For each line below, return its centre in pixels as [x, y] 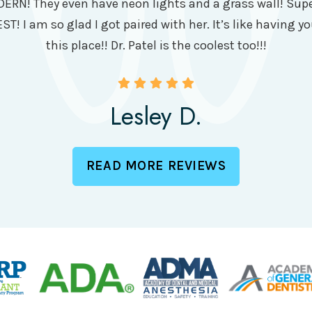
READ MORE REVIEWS [156, 166]
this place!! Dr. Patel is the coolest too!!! [156, 45]
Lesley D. [156, 116]
